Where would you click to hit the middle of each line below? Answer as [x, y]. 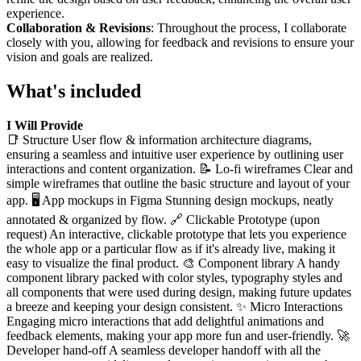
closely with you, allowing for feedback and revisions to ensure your [180, 42]
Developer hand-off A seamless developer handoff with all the [164, 350]
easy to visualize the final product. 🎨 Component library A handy [173, 263]
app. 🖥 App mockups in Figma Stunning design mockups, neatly [170, 200]
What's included [74, 91]
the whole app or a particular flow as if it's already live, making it [171, 248]
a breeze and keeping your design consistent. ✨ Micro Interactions [174, 306]
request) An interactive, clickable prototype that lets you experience [176, 234]
